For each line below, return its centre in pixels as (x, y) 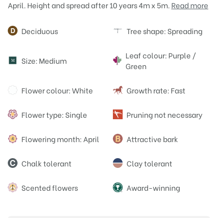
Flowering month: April (60, 139)
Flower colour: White (57, 90)
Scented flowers (50, 188)
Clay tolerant (149, 163)
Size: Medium (44, 61)
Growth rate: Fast (156, 90)
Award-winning (153, 188)
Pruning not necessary (164, 115)
